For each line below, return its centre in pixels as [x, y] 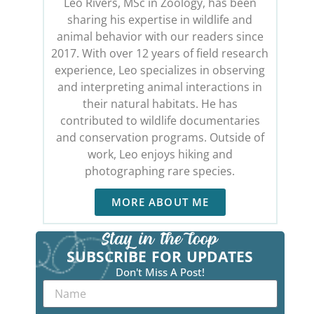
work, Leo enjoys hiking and [160, 154]
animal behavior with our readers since [160, 36]
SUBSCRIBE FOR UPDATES [160, 256]
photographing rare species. [160, 171]
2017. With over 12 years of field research [160, 53]
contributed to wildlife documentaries [160, 120]
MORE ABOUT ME [160, 202]
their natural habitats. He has [160, 103]
